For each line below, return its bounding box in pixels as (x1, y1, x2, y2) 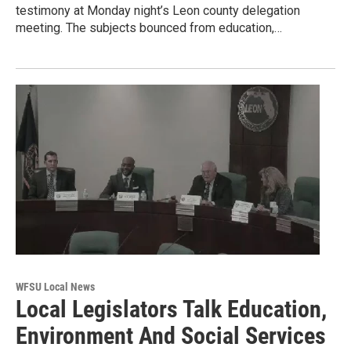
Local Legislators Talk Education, (16, 295, 327, 323)
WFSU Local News (16, 280, 95, 293)
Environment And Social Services (16, 321, 326, 349)
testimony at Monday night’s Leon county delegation (16, 3, 300, 19)
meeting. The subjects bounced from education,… (16, 20, 282, 36)
